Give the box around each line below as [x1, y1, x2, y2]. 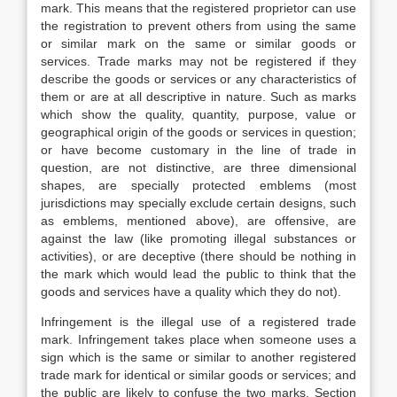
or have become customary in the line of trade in [41, 143, 356, 157]
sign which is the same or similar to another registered [41, 350, 356, 364]
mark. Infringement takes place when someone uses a [41, 332, 356, 346]
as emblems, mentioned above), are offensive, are [41, 214, 356, 228]
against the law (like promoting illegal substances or [41, 231, 356, 245]
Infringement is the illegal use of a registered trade [41, 315, 356, 329]
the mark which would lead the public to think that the [41, 267, 356, 281]
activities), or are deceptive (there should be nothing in [41, 249, 356, 263]
